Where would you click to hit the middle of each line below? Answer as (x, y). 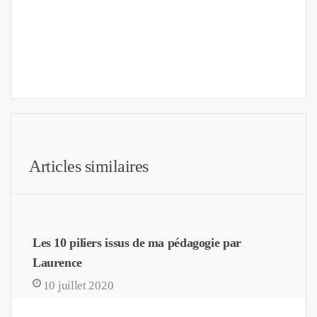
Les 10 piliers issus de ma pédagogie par (137, 242)
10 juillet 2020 (78, 285)
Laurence (57, 262)
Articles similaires (89, 166)
